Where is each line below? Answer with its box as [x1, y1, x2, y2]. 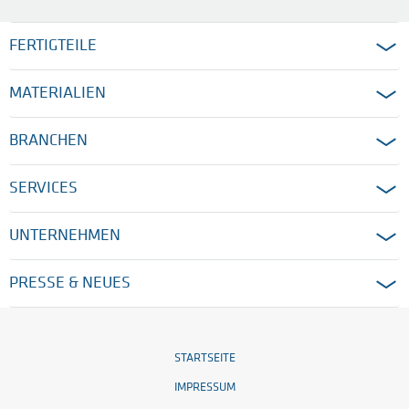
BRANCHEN [9, 132, 88, 151]
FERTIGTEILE [9, 37, 97, 56]
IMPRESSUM [173, 382, 236, 394]
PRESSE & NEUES [9, 275, 131, 293]
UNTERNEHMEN [9, 227, 121, 246]
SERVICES [9, 180, 78, 198]
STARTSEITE [173, 352, 236, 365]
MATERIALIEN [9, 85, 106, 103]
